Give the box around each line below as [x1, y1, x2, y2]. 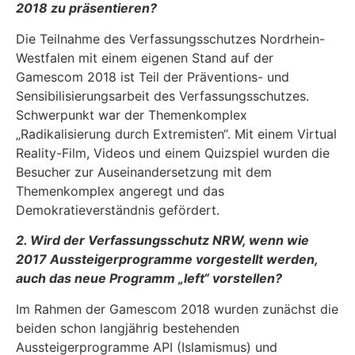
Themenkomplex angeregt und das [16, 182, 224, 199]
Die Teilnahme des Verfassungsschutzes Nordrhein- [16, 30, 325, 47]
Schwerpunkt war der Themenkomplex [16, 106, 247, 123]
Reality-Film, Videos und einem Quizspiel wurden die [16, 144, 330, 161]
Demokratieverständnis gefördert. [16, 201, 219, 218]
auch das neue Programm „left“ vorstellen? [16, 270, 282, 287]
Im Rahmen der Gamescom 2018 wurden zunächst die [16, 300, 338, 317]
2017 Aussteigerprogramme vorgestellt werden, [16, 251, 318, 268]
